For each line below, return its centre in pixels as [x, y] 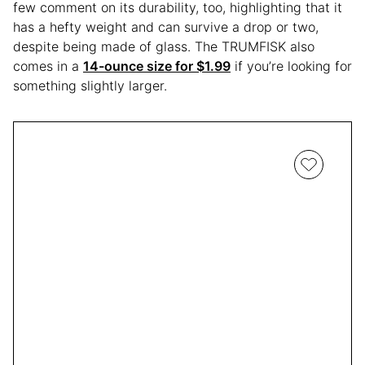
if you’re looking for [291, 66]
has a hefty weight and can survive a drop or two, [166, 26]
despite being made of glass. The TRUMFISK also [164, 46]
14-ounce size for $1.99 [157, 66]
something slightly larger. [92, 85]
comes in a [48, 66]
